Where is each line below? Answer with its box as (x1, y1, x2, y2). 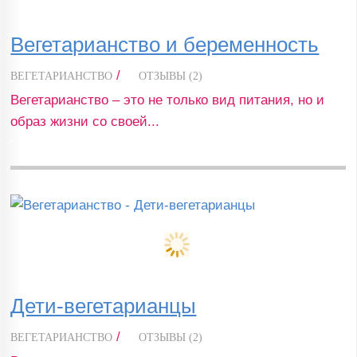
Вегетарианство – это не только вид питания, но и (10, 92, 325, 108)
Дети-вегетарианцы (10, 295, 197, 318)
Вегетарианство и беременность (10, 33, 320, 56)
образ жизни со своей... (10, 113, 160, 129)
